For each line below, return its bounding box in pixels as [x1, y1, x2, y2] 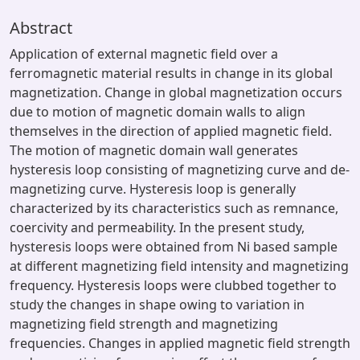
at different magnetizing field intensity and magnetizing [10, 257, 349, 275]
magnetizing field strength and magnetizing [10, 315, 278, 333]
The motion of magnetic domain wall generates [10, 141, 298, 159]
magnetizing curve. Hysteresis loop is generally [10, 180, 296, 198]
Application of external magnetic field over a [10, 45, 278, 63]
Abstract [10, 17, 72, 39]
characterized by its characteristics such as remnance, [10, 199, 338, 217]
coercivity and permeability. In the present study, [10, 219, 305, 236]
